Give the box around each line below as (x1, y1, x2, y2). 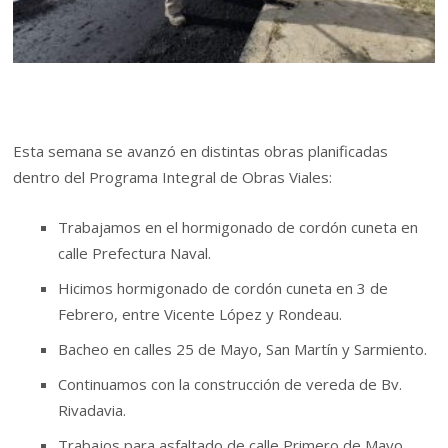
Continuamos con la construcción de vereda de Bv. (58, 374, 403, 395)
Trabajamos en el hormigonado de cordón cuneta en (58, 217, 419, 238)
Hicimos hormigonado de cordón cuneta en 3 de (58, 278, 389, 299)
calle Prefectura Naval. (58, 243, 212, 264)
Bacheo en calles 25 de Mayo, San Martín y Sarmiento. (58, 339, 428, 360)
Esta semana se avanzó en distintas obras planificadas (13, 140, 389, 161)
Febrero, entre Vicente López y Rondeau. (58, 304, 343, 325)
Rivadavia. (58, 400, 127, 421)
